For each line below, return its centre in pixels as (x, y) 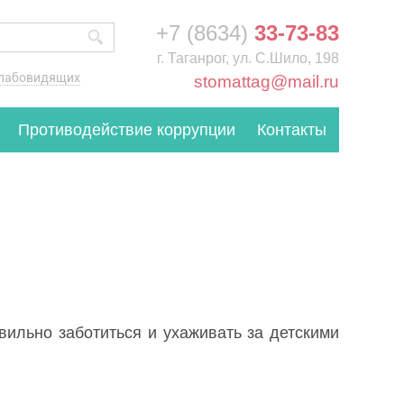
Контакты (291, 130)
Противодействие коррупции (126, 130)
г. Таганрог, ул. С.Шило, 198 (248, 58)
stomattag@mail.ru (266, 82)
